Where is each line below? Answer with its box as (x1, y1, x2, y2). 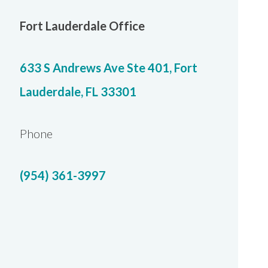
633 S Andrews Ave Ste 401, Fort (20, 60, 197, 75)
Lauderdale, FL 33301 (20, 84, 136, 99)
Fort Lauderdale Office (20, 19, 145, 33)
